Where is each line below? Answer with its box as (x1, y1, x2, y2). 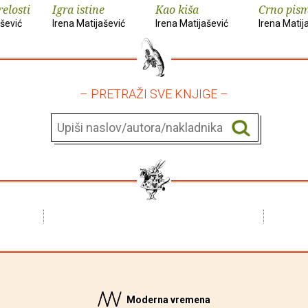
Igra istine (52, 1, 104, 17)
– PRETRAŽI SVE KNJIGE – (80, 86, 228, 101)
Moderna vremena (124, 294, 210, 305)
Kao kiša (155, 1, 199, 17)
